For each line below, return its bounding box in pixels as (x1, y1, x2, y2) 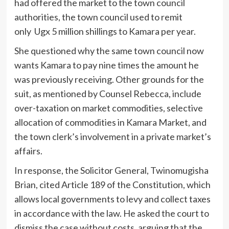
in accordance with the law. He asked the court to (14, 208, 209, 219)
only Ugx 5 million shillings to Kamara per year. (14, 26, 196, 37)
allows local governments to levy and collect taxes (14, 193, 211, 205)
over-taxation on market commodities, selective (14, 102, 203, 114)
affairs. (14, 145, 42, 157)
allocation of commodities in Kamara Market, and (14, 117, 207, 128)
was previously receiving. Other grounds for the (14, 74, 204, 85)
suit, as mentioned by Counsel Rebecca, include (14, 88, 201, 100)
